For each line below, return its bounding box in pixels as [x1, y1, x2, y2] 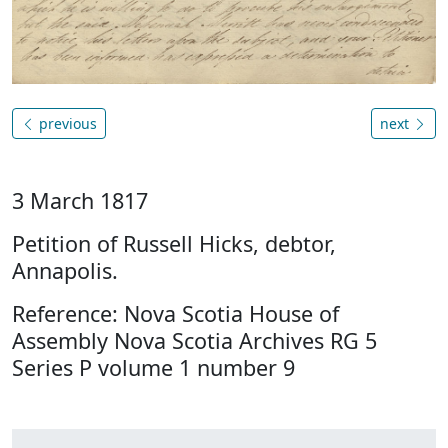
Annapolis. [12, 255, 118, 285]
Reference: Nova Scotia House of [12, 298, 339, 328]
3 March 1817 [12, 185, 148, 215]
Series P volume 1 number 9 [12, 352, 295, 382]
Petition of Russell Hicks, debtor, [12, 228, 336, 258]
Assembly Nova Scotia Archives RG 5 [12, 325, 377, 355]
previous [35, 113, 97, 133]
